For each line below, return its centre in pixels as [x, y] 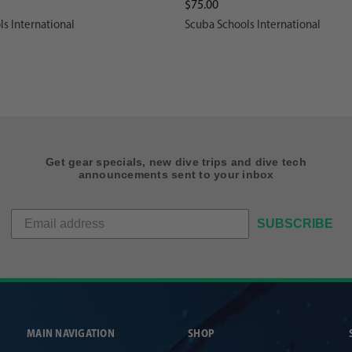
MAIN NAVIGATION [71, 335]
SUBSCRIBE [295, 224]
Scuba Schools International [252, 26]
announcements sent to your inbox [176, 175]
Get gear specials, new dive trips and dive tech [176, 162]
